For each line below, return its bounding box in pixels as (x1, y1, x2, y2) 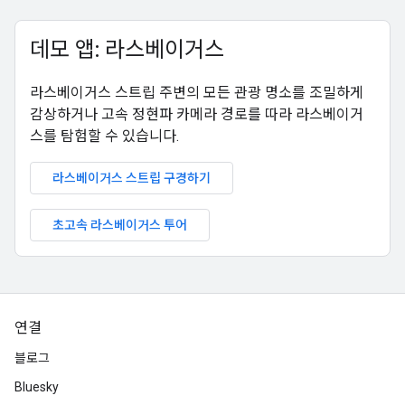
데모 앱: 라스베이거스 (30, 36, 224, 63)
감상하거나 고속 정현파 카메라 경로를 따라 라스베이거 (30, 106, 363, 123)
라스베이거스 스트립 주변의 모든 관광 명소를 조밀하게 (30, 84, 363, 101)
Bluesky (14, 380, 59, 394)
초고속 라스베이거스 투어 (52, 217, 187, 233)
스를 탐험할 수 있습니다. (30, 127, 179, 145)
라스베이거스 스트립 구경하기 (52, 170, 211, 186)
